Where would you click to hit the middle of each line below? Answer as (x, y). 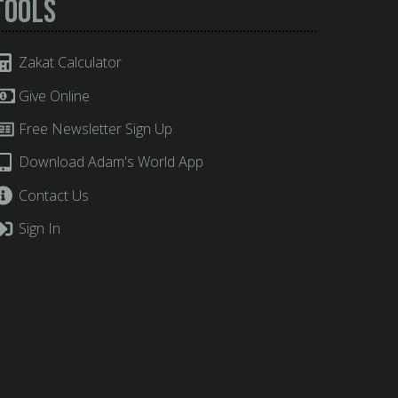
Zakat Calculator (68, 63)
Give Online (52, 96)
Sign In (37, 229)
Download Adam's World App (109, 162)
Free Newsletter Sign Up (93, 129)
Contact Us (52, 195)
